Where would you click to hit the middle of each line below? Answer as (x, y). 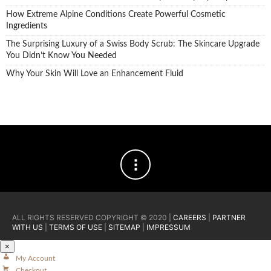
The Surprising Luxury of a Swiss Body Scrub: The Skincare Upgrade (133, 44)
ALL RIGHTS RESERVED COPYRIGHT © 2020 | (93, 218)
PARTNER (229, 218)
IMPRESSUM (168, 227)
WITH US (28, 227)
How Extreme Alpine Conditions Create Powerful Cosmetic (116, 15)
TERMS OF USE (76, 227)
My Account (35, 259)
